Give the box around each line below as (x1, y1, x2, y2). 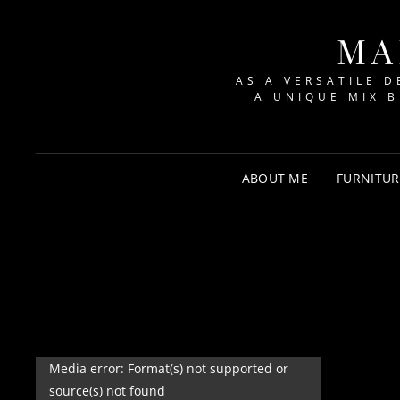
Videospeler (35, 359, 124, 381)
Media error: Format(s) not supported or (49, 360, 288, 378)
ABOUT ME (241, 170, 309, 187)
